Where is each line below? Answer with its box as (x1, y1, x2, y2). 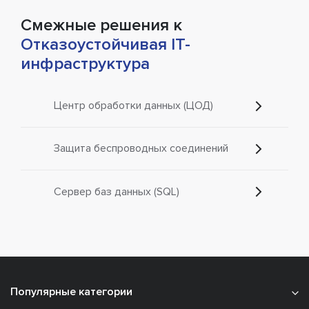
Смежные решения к (21, 15, 182, 36)
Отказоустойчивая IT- (21, 34, 190, 55)
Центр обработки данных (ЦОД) (54, 99, 213, 113)
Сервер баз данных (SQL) (54, 184, 179, 199)
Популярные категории (10, 285, 132, 299)
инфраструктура (21, 54, 150, 74)
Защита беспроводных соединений (54, 141, 228, 156)
